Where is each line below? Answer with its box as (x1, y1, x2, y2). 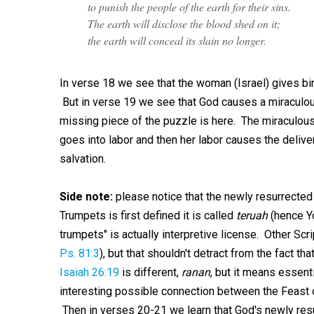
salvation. (59, 152, 106, 165)
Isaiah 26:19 (59, 266, 119, 279)
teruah (235, 209, 268, 222)
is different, (118, 266, 182, 279)
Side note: (59, 190, 113, 203)
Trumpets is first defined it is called (59, 209, 236, 222)
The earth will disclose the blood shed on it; (87, 16, 280, 31)
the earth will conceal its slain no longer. (87, 33, 266, 48)
